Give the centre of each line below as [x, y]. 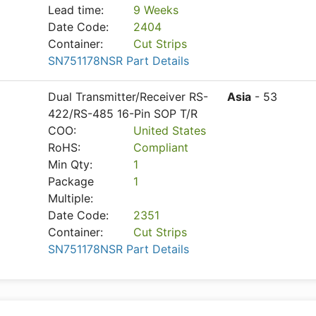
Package [71, 181]
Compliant [161, 147]
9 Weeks [156, 10]
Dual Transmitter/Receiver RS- [128, 97]
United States [170, 130]
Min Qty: [70, 164]
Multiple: [71, 198]
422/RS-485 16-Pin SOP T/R [123, 114]
